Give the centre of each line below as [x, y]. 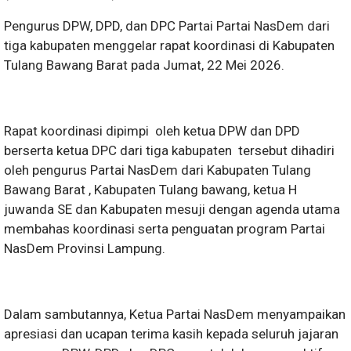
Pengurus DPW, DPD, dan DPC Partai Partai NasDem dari [167, 26]
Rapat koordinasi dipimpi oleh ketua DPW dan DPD [154, 131]
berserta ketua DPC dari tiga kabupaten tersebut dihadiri [169, 151]
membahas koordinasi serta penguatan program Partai [165, 229]
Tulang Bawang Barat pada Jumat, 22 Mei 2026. [144, 65]
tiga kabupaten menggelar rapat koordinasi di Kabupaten [169, 46]
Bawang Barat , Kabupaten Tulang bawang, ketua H [150, 190]
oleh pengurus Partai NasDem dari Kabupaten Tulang [157, 170]
